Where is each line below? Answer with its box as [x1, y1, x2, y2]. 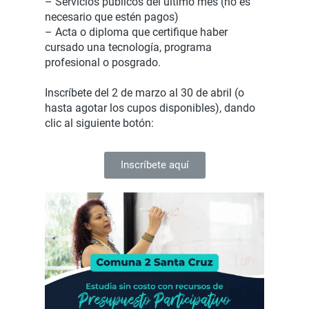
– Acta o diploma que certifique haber [45, 26, 228, 39]
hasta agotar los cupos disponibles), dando [45, 101, 255, 114]
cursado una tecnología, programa [45, 41, 212, 54]
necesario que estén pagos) [45, 10, 179, 23]
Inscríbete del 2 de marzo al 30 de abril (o [45, 86, 244, 99]
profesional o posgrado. [45, 56, 161, 69]
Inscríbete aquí [120, 159, 189, 171]
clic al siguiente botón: [45, 117, 154, 130]
